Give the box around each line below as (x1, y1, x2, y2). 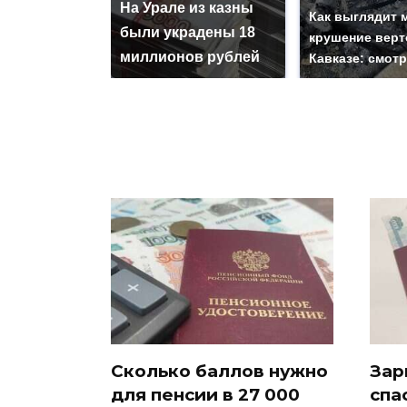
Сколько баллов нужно (111, 360, 328, 382)
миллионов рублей (120, 49, 260, 65)
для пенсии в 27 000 (111, 383, 300, 405)
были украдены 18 (120, 25, 255, 41)
